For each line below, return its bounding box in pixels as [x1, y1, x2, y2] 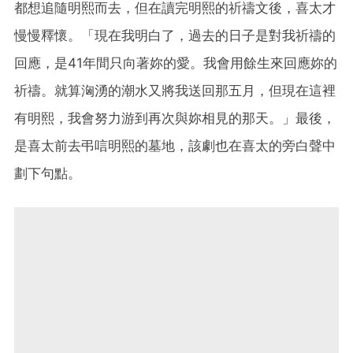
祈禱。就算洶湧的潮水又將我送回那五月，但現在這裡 [14, 82, 336, 98]
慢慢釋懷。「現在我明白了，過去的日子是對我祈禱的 [14, 27, 336, 43]
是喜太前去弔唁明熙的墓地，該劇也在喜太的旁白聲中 [14, 137, 336, 154]
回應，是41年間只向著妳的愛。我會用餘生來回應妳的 [14, 54, 337, 71]
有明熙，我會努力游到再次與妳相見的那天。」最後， [14, 110, 336, 126]
